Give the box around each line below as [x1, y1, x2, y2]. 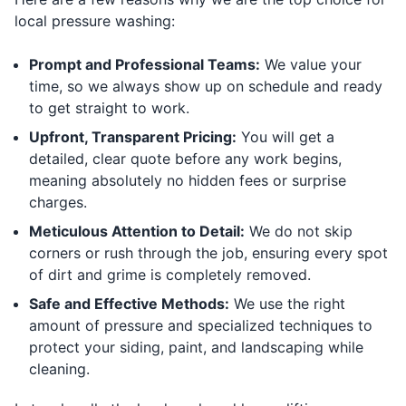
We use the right [229, 295, 345, 314]
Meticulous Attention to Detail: [29, 222, 245, 241]
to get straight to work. [29, 99, 189, 118]
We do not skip [245, 222, 353, 241]
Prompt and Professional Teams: [29, 55, 260, 74]
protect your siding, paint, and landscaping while [29, 338, 363, 357]
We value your [260, 55, 362, 74]
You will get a [237, 128, 334, 147]
